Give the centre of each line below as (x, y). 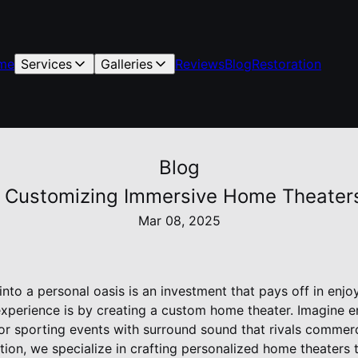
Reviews (200, 64)
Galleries (127, 64)
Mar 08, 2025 (179, 221)
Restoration (286, 64)
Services (46, 64)
